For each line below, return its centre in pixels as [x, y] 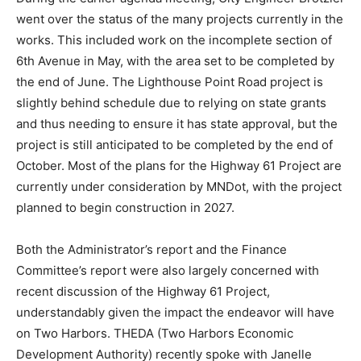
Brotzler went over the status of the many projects [159, 64]
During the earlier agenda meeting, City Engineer [156, 43]
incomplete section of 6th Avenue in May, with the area [172, 106]
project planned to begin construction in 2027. [147, 273]
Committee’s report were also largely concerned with [168, 336]
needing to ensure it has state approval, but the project [172, 189]
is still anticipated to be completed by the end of [153, 210]
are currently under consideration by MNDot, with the [168, 252]
